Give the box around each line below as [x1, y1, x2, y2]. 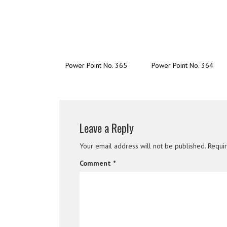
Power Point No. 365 [65, 60, 127, 70]
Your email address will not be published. [80, 141, 206, 150]
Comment [80, 158, 113, 168]
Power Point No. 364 [151, 60, 213, 70]
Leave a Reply [80, 119, 134, 136]
